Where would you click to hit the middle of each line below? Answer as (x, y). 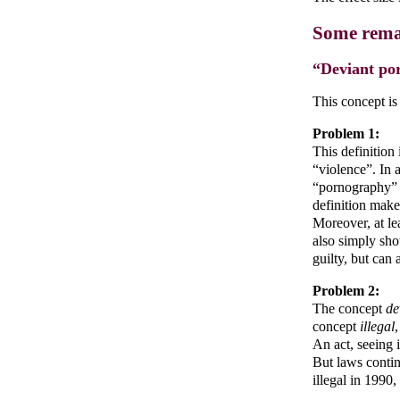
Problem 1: (346, 133)
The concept (349, 308)
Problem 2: (346, 290)
